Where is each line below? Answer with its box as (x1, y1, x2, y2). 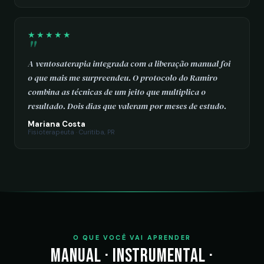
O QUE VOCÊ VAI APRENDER (72, 233, 192, 242)
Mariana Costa (28, 119, 85, 129)
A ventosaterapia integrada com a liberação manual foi (28, 58, 230, 70)
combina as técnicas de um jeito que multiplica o (28, 86, 206, 98)
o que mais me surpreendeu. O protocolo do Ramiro (28, 72, 217, 84)
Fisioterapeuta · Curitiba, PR (28, 128, 115, 136)
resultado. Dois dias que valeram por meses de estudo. (28, 100, 226, 112)
